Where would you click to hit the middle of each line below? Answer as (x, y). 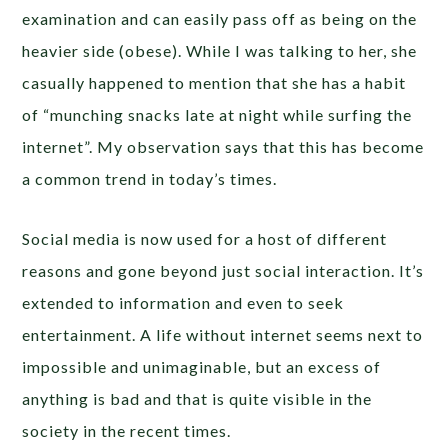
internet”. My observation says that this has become (223, 146)
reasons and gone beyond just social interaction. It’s (223, 270)
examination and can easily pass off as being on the (220, 18)
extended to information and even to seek (183, 302)
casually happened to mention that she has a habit (214, 82)
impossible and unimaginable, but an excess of (202, 366)
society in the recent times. (127, 430)
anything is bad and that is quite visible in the (197, 398)
